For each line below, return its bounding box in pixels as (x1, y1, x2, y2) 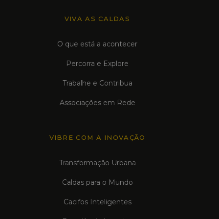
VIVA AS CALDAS (64, 15, 131, 22)
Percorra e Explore (66, 59, 129, 68)
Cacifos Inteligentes (63, 197, 131, 206)
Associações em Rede (59, 98, 135, 107)
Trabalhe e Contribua (62, 79, 132, 88)
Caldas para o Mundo (62, 178, 133, 187)
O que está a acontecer (57, 40, 137, 48)
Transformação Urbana (59, 158, 136, 167)
